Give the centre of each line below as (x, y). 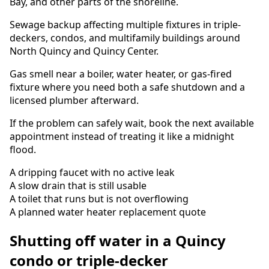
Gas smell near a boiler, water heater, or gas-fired (121, 74)
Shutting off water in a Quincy (118, 241)
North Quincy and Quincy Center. (84, 51)
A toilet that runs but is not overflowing (99, 199)
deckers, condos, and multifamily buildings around (125, 38)
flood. (23, 150)
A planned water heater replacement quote (108, 212)
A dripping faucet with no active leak (92, 173)
